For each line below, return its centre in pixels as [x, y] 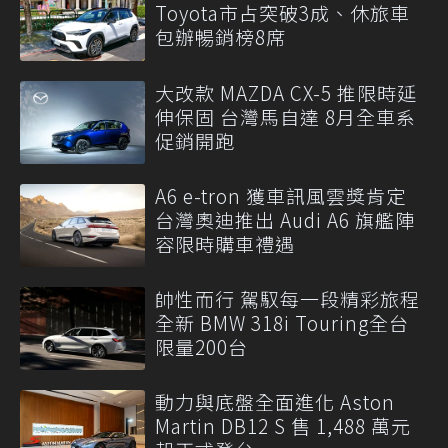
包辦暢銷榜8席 [220, 37]
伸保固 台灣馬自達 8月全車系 [285, 116]
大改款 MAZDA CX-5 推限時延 [286, 92]
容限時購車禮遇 [225, 243]
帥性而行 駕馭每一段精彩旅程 [287, 299]
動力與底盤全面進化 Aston [275, 402]
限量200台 [201, 347]
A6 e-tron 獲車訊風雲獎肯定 [280, 195]
